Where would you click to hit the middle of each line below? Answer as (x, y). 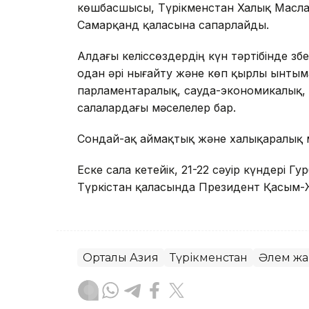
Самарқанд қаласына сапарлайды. (173, 25)
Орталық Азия (121, 258)
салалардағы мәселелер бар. (157, 108)
